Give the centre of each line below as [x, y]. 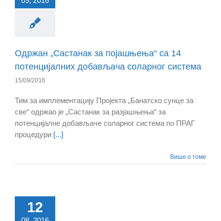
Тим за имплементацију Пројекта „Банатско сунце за [104, 101]
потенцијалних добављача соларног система [108, 67]
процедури [34, 135]
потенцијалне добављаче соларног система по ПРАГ [105, 123]
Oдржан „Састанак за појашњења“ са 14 [98, 54]
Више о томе [188, 157]
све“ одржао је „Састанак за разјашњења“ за [90, 112]
